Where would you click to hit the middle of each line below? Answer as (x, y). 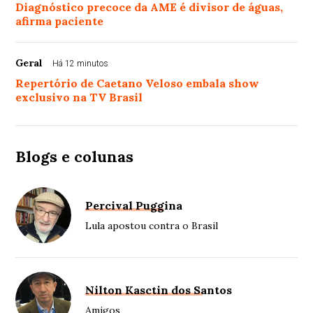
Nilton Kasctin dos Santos (159, 290)
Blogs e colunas (75, 156)
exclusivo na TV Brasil (79, 97)
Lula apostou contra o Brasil (152, 225)
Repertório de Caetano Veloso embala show (138, 83)
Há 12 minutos (81, 63)
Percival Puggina (134, 205)
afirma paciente (60, 21)
